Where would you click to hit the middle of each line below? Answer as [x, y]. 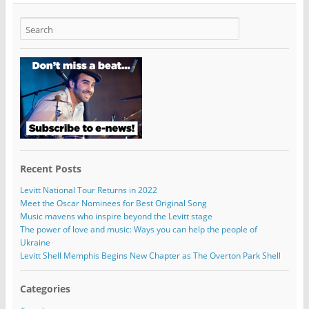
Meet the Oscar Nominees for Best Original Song [113, 203]
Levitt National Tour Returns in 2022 [88, 190]
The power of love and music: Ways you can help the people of [138, 230]
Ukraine [35, 243]
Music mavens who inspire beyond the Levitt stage [116, 217]
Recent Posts [50, 169]
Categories [45, 289]
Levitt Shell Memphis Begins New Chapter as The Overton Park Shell [150, 256]
